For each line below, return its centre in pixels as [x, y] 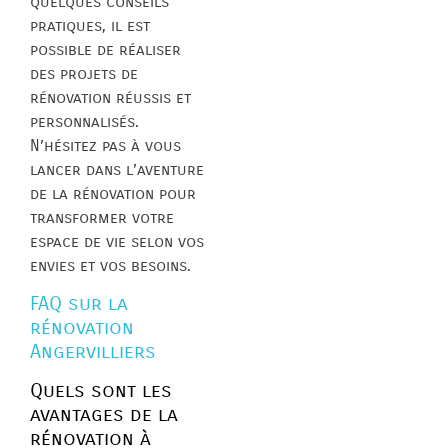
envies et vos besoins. [110, 265]
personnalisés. [84, 121]
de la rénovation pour [113, 193]
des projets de [84, 73]
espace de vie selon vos [117, 241]
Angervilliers [93, 352]
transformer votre [102, 217]
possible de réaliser [105, 49]
